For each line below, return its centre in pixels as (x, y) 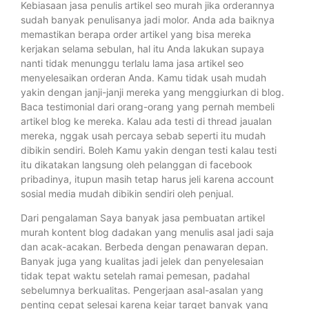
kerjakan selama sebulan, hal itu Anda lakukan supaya (142, 48)
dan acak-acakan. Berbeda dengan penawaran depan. (144, 246)
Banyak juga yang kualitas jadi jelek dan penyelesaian (142, 261)
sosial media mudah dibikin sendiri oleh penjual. (127, 193)
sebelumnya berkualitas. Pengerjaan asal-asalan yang (142, 290)
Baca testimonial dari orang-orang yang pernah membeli (148, 106)
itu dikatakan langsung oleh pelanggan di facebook (137, 164)
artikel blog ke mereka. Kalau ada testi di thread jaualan (146, 121)
